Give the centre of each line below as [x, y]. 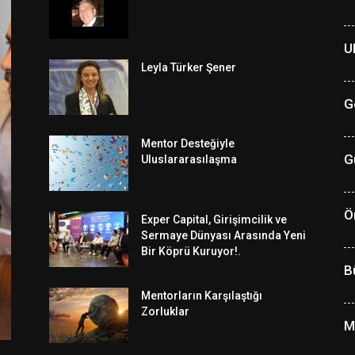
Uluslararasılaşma [189, 160]
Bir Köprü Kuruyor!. [191, 252]
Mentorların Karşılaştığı [202, 296]
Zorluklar [165, 312]
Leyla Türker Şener [189, 68]
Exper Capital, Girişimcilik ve [214, 220]
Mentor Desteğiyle [188, 144]
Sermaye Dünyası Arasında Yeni [223, 236]
